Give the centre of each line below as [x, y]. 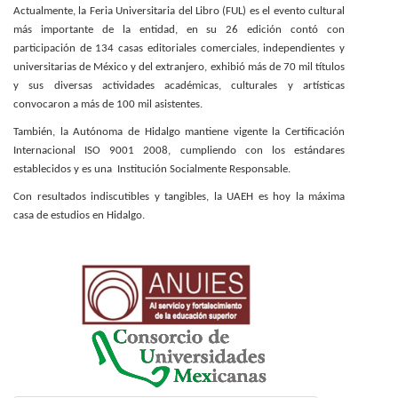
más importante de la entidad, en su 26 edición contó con [179, 30]
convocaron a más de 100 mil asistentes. [108, 104]
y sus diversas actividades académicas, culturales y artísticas [179, 86]
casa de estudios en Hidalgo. [80, 215]
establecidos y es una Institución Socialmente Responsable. [152, 169]
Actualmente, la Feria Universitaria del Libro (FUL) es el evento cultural [179, 11]
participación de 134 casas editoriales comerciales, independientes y [179, 48]
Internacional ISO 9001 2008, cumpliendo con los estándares [179, 151]
